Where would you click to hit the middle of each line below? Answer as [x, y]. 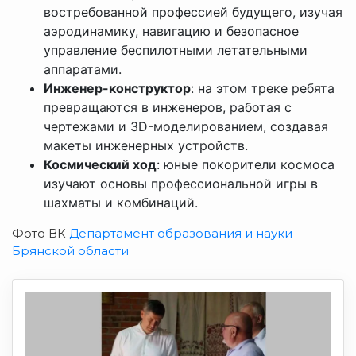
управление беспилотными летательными [176, 50]
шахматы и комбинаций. [121, 203]
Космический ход [100, 165]
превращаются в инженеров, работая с [168, 108]
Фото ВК [41, 234]
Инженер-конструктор [117, 89]
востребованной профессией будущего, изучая [193, 12]
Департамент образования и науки [181, 234]
